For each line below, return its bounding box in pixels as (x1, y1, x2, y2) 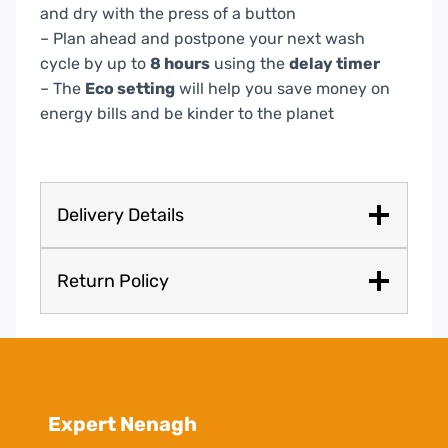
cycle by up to (40, 53, 150, 73)
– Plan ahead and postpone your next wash (40, 28, 365, 48)
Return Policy (57, 269, 169, 292)
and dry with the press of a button (40, 3, 296, 23)
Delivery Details (57, 203, 184, 226)
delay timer (289, 53, 380, 73)
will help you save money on (175, 78, 390, 98)
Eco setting (85, 78, 175, 98)
